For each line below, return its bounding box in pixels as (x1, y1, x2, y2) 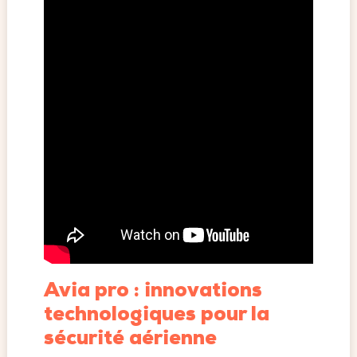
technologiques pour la (43, 305, 269, 326)
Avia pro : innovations (43, 281, 262, 302)
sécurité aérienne (43, 329, 217, 350)
